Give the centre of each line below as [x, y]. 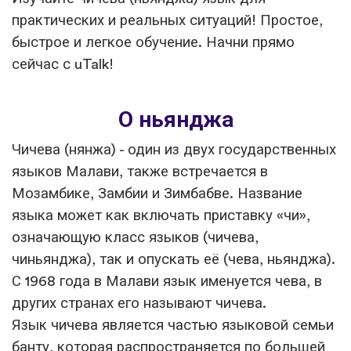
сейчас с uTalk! [63, 64]
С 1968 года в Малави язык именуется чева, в [167, 281]
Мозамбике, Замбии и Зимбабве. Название [157, 194]
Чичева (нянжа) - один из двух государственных [174, 150]
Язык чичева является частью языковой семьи [173, 325]
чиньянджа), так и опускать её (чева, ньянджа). [174, 259]
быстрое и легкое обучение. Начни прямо [153, 42]
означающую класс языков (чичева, [135, 237]
